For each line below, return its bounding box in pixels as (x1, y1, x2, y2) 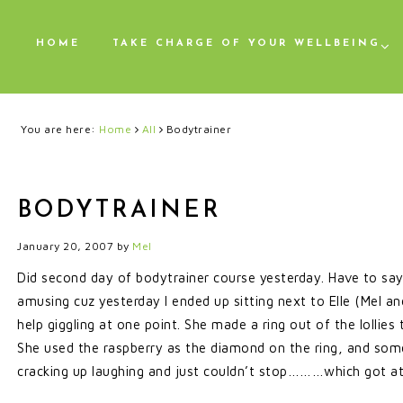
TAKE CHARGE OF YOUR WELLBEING (112, 39, 381, 49)
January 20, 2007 (17, 239, 113, 253)
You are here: (21, 122, 99, 136)
